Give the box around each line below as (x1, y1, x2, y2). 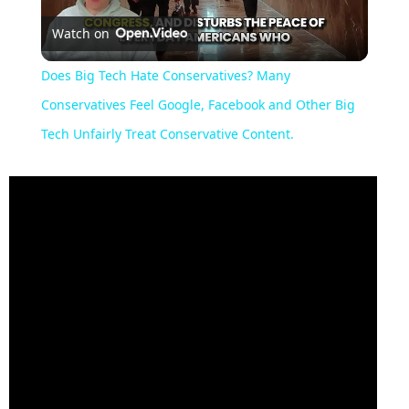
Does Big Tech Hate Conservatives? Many (40, 67, 290, 85)
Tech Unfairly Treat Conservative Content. (40, 125, 294, 143)
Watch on (51, 25, 110, 43)
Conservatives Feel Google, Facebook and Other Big (40, 96, 355, 114)
